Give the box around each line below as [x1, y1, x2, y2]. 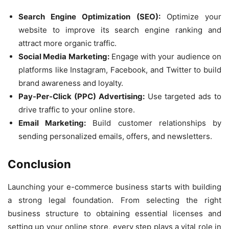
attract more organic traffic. [18, 38, 117, 48]
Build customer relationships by [86, 118, 222, 128]
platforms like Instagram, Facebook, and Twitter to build [18, 65, 221, 75]
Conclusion [8, 157, 71, 171]
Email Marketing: [18, 118, 86, 128]
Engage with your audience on [109, 52, 222, 61]
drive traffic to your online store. [18, 105, 135, 114]
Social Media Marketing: [18, 52, 109, 61]
